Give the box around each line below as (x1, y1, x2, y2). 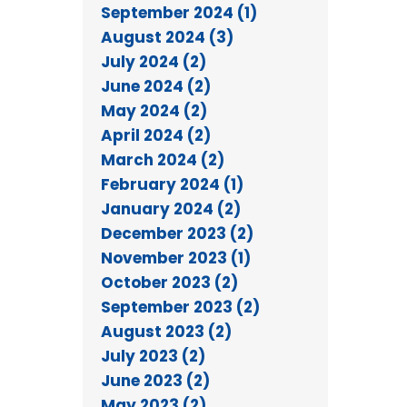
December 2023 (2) (101, 222, 253, 244)
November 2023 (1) (101, 246, 251, 269)
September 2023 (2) (101, 295, 260, 318)
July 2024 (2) (101, 50, 206, 73)
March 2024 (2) (101, 148, 224, 171)
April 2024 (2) (101, 124, 211, 146)
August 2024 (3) (101, 25, 233, 48)
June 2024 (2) (101, 74, 211, 97)
